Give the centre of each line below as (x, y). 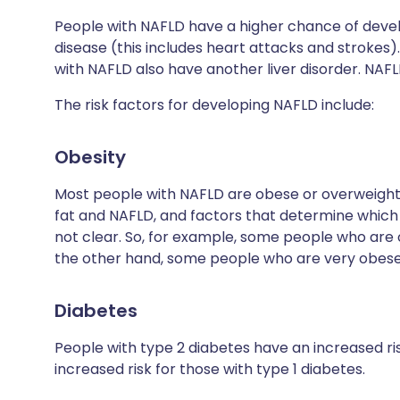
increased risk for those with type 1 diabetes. (210, 369)
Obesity (90, 157)
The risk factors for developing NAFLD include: (214, 105)
